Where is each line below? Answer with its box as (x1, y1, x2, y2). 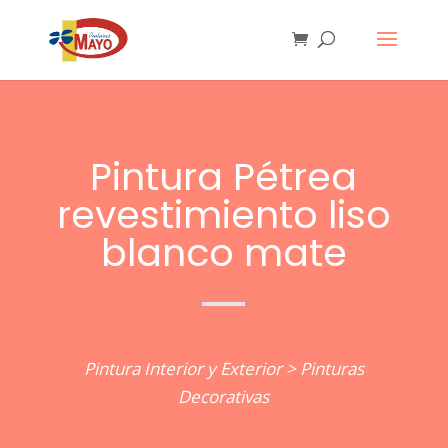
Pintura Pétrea (90, 150, 358, 203)
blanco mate (100, 226, 347, 279)
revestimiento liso (56, 188, 391, 241)
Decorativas (178, 385, 270, 408)
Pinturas (299, 357, 364, 380)
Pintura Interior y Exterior (83, 357, 282, 380)
